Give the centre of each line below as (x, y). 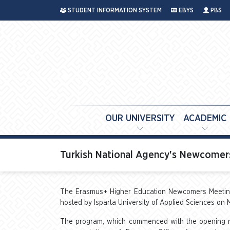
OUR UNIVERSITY (140, 119)
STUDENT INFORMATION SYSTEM (114, 10)
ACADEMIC (205, 119)
